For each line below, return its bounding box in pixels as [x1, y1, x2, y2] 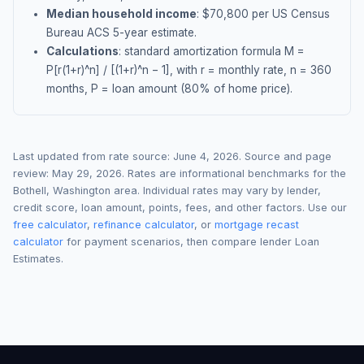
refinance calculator [93, 219, 194, 231]
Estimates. [13, 253, 63, 265]
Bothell [13, 184, 46, 197]
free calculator [13, 219, 87, 231]
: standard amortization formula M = [119, 45, 305, 58]
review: [13, 167, 52, 180]
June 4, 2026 [173, 150, 239, 162]
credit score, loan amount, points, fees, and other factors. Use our [13, 201, 347, 214]
